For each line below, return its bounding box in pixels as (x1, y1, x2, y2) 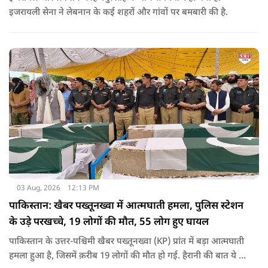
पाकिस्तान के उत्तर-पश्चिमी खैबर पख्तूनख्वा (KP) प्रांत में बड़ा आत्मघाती (9, 236, 244, 248)
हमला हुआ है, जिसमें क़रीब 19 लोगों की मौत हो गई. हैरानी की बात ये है (9, 250, 243, 262)
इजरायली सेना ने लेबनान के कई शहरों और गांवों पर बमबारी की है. (9, 7, 228, 19)
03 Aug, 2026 (16, 183, 60, 193)
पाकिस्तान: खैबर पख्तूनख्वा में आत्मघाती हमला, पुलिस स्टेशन (9, 199, 243, 213)
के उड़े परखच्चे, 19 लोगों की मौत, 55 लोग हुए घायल (9, 215, 209, 229)
